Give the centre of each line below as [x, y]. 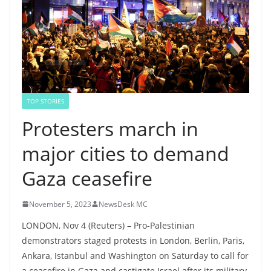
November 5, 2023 [60, 204]
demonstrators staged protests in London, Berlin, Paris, [133, 240]
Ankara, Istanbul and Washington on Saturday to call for [135, 255]
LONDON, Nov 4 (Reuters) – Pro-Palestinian [108, 225]
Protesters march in [110, 128]
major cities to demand [126, 153]
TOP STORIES [45, 101]
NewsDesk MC [123, 204]
